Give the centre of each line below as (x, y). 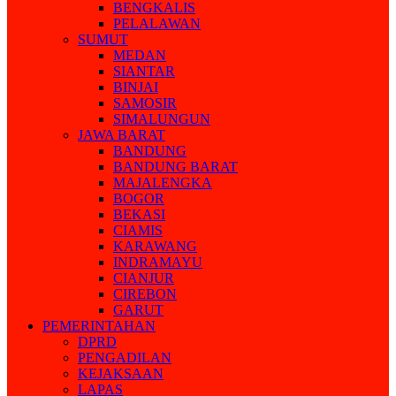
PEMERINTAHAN (99, 326)
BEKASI (139, 214)
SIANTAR (144, 71)
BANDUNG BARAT (175, 167)
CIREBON (145, 294)
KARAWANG (155, 246)
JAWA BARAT (122, 135)
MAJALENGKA (163, 183)
